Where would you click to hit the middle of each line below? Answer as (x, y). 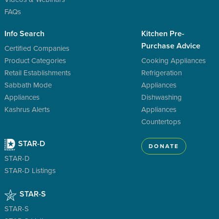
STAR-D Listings (30, 170)
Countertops (161, 121)
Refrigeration (162, 72)
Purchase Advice (171, 45)
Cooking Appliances (174, 60)
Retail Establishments (37, 72)
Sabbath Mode (28, 85)
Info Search (24, 33)
